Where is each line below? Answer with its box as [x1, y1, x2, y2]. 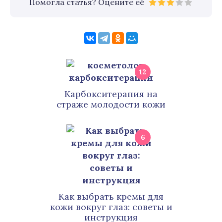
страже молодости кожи [56, 99, 166, 110]
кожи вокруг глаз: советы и [50, 201, 172, 213]
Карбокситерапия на [64, 88, 158, 100]
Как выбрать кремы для [58, 191, 164, 202]
